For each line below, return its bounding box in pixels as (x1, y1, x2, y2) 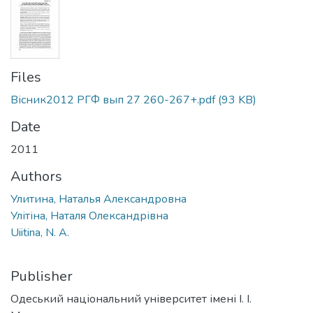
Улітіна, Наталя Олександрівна (10, 208, 168, 224)
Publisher (10, 266, 73, 286)
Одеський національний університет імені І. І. (10, 291, 252, 307)
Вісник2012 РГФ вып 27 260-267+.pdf (10, 92, 215, 108)
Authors (10, 166, 62, 186)
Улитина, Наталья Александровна (10, 191, 187, 207)
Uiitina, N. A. (10, 224, 69, 240)
